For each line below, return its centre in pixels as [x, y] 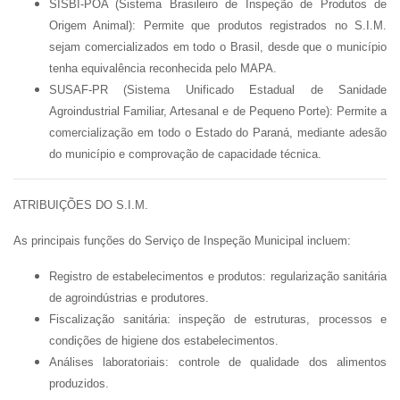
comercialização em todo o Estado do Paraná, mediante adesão [218, 133]
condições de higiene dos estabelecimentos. [164, 341]
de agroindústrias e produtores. [129, 298]
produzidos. [79, 383]
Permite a [359, 111]
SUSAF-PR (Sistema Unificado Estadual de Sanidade [218, 90]
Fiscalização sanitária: [110, 319]
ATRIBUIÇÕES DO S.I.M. [81, 205]
